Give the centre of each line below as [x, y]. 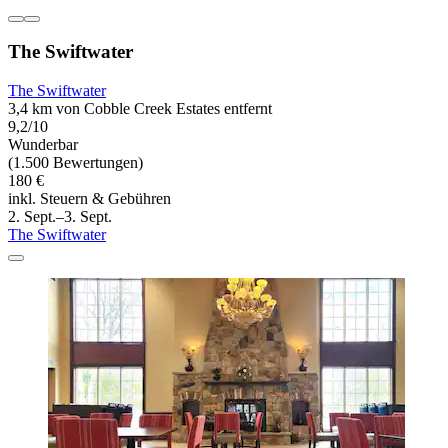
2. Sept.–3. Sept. [60, 217]
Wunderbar [43, 145]
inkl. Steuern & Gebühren [89, 199]
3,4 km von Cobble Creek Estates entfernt [140, 109]
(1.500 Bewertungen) [75, 163]
